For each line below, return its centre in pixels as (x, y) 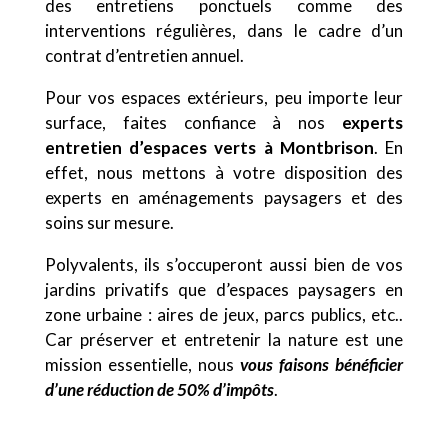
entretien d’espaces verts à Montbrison (209, 147)
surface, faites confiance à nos (193, 122)
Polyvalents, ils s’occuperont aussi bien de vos (224, 264)
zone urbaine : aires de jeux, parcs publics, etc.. (224, 314)
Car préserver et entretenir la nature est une (224, 339)
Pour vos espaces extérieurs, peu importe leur (224, 97)
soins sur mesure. (109, 222)
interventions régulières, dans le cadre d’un (224, 30)
